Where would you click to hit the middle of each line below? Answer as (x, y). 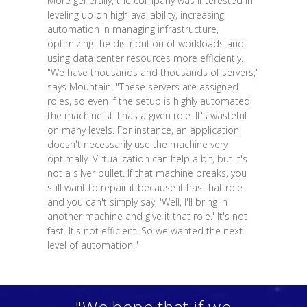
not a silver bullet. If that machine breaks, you (147, 173)
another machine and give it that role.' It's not (147, 216)
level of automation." (93, 245)
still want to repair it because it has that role (145, 187)
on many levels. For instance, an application (143, 130)
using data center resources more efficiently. (145, 58)
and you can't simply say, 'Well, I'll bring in (137, 201)
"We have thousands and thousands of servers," (153, 72)
